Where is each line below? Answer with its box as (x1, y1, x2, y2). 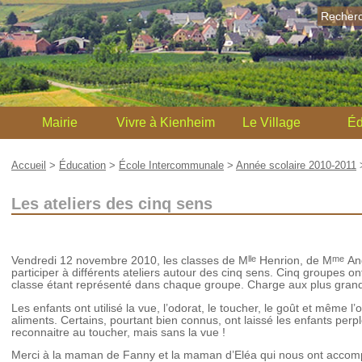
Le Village (242, 116, 301, 129)
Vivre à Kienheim (116, 116, 215, 129)
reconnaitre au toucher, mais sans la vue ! (11, 326, 225, 339)
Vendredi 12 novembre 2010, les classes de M (11, 255, 248, 267)
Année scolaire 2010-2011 (236, 159, 356, 171)
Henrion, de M (256, 255, 332, 267)
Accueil (11, 159, 46, 171)
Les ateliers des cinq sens (11, 195, 213, 213)
